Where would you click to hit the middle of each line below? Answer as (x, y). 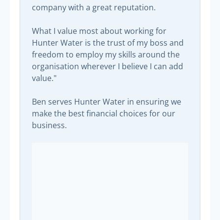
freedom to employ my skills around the (106, 55)
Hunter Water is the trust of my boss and (108, 43)
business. (49, 125)
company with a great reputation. (94, 8)
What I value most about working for (99, 31)
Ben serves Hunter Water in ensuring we (107, 102)
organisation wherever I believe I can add (108, 67)
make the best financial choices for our (104, 114)
